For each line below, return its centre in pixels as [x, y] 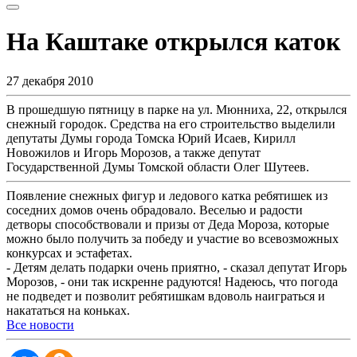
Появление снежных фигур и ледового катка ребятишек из [167, 195]
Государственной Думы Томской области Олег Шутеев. [158, 167]
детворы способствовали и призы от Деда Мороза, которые [168, 224]
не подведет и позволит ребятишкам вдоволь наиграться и [166, 296]
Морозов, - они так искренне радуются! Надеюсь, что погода [172, 281]
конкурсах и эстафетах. [69, 253]
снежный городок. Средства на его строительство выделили [171, 124]
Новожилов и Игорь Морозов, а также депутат [133, 152]
